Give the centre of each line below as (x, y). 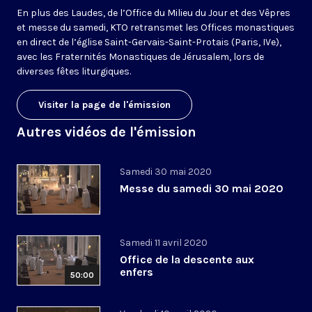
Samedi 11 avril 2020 (164, 243)
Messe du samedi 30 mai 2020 (202, 189)
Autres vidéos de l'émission (107, 132)
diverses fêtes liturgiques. (74, 72)
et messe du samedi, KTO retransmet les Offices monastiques (156, 28)
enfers (136, 272)
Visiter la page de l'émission (104, 105)
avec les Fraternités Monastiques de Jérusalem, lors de (140, 57)
